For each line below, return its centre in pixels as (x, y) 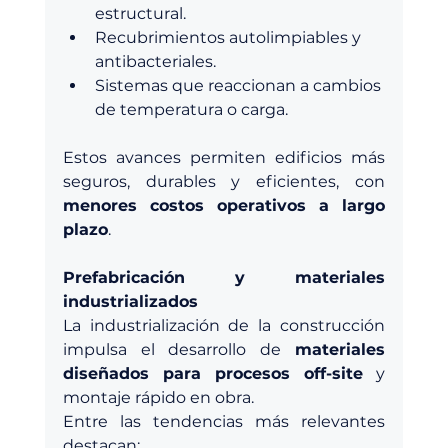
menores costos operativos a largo (224, 206)
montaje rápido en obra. (158, 398)
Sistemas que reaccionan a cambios (239, 86)
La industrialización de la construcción (224, 326)
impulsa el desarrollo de (179, 350)
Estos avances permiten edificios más (224, 158)
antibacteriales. (155, 62)
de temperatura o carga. (191, 110)
